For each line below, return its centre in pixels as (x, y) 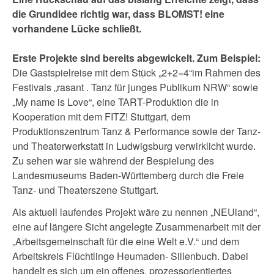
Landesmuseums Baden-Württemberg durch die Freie (128, 176)
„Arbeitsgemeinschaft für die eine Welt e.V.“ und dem (126, 242)
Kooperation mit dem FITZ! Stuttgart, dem (101, 117)
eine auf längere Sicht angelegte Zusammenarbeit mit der (136, 227)
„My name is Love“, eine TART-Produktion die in (116, 102)
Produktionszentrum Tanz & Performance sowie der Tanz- (136, 131)
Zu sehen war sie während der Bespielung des (113, 161)
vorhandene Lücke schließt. (77, 29)
